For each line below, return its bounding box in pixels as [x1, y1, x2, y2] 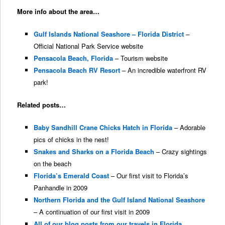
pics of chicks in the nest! [33, 135, 109, 145]
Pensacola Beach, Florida [33, 53, 113, 63]
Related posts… [17, 100, 66, 110]
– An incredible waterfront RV [120, 65, 206, 75]
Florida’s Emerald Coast [33, 171, 109, 181]
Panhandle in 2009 [33, 183, 87, 193]
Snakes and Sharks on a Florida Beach [33, 147, 154, 157]
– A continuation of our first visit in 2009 [33, 207, 150, 217]
